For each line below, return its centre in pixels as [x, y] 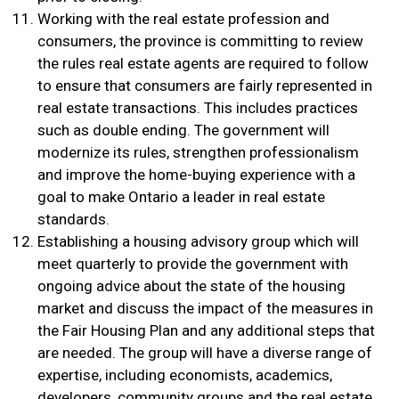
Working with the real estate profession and [183, 19]
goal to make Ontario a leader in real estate [181, 197]
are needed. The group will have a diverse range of [204, 353]
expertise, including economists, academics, [184, 375]
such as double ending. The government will [183, 130]
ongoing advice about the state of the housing [191, 286]
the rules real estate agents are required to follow [203, 64]
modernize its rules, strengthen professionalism [198, 153]
